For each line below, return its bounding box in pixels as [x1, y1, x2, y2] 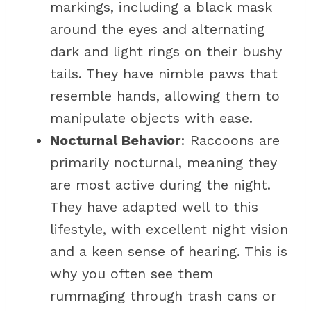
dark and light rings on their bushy [50, 43, 282, 60]
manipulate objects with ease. [50, 110, 253, 126]
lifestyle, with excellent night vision [50, 221, 288, 237]
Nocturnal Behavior [50, 132, 180, 149]
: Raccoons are [180, 132, 280, 149]
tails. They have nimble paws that [50, 65, 278, 82]
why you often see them [50, 265, 213, 282]
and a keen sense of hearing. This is [50, 243, 287, 260]
